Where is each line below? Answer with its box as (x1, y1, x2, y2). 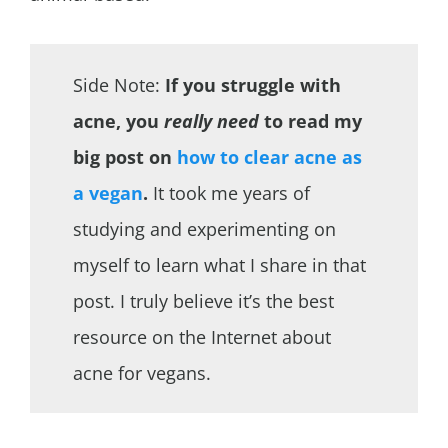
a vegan (72, 180, 143, 205)
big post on (72, 144, 177, 169)
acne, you (72, 108, 164, 133)
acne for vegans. (72, 360, 211, 385)
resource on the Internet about (72, 324, 331, 349)
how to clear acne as (176, 144, 362, 169)
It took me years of (147, 180, 310, 205)
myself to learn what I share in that (72, 252, 366, 277)
